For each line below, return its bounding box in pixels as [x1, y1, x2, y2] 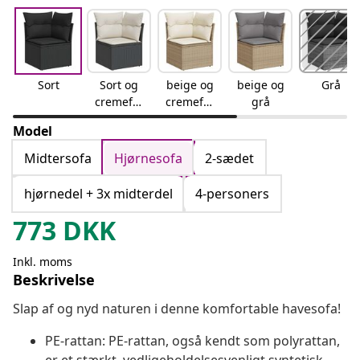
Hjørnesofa [114, 149, 182, 168]
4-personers [195, 185, 269, 203]
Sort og [100, 77, 138, 93]
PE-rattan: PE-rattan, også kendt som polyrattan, [45, 332, 340, 350]
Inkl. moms [13, 254, 72, 270]
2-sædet [205, 149, 254, 168]
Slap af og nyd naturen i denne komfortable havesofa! [13, 300, 341, 318]
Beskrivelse [13, 270, 95, 290]
